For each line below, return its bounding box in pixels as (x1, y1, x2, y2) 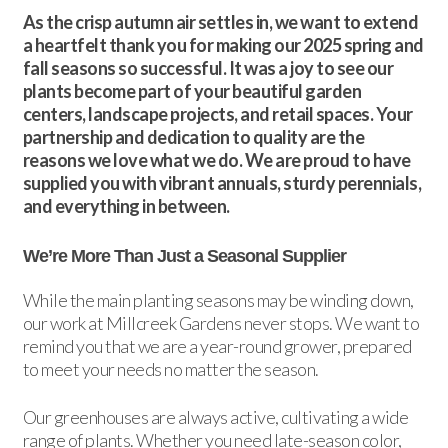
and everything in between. (22, 195, 230, 218)
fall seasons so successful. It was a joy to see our (22, 57, 394, 80)
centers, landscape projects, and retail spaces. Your (22, 103, 413, 126)
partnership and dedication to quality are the (22, 126, 365, 149)
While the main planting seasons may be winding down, (22, 289, 414, 312)
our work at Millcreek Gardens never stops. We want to (22, 312, 420, 335)
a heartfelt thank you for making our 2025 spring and (22, 34, 424, 57)
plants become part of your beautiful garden (22, 80, 362, 103)
